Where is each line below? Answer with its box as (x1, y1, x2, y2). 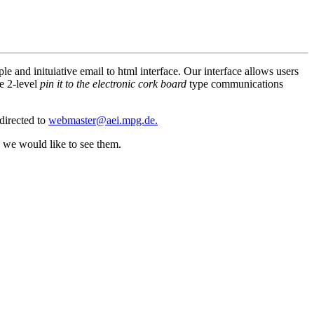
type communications (186, 77, 283, 90)
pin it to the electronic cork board (40, 77, 186, 90)
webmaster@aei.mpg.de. (48, 114, 158, 126)
